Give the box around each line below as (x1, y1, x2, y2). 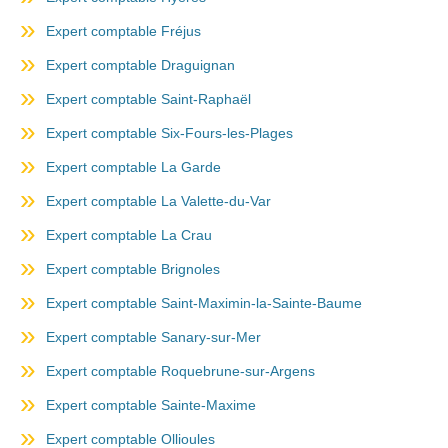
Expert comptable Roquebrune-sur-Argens (46, 363, 315, 380)
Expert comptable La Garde (46, 159, 221, 176)
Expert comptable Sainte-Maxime (46, 397, 256, 414)
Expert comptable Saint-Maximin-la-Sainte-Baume (46, 295, 362, 312)
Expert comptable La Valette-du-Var (46, 193, 271, 210)
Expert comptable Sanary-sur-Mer (46, 329, 261, 346)
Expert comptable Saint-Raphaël (46, 91, 251, 108)
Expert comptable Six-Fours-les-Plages (46, 125, 293, 142)
